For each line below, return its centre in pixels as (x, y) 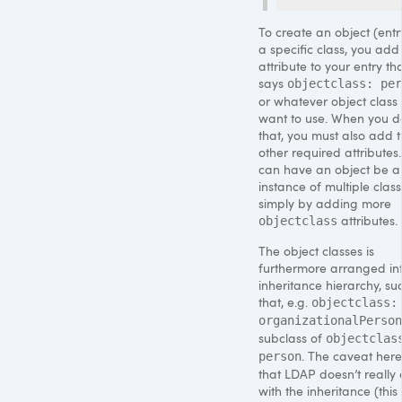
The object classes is (316, 250)
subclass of (292, 337)
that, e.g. (285, 301)
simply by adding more (325, 203)
